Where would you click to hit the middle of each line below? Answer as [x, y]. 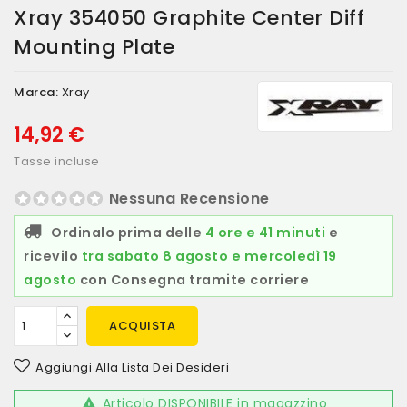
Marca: [36, 92]
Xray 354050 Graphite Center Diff [189, 18]
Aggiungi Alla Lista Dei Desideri [132, 367]
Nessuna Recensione [189, 199]
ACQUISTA [142, 326]
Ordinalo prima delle [128, 233]
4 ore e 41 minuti [265, 233]
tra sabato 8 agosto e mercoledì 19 [209, 256]
